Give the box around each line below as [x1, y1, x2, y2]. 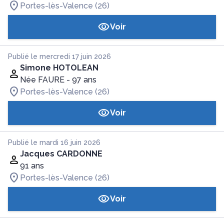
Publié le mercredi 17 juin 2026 [8, 52, 111, 60]
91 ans [20, 161, 44, 170]
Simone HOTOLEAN [20, 63, 98, 72]
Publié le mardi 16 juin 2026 [8, 138, 100, 146]
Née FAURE [20, 75, 64, 84]
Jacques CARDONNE [20, 149, 102, 158]
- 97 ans [66, 75, 96, 84]
